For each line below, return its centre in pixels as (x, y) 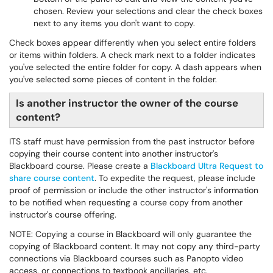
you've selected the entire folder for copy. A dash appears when (135, 67)
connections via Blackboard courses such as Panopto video (126, 258)
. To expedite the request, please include (175, 178)
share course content (52, 178)
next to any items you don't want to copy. (114, 23)
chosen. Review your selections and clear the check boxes (148, 11)
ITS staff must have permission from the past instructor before (132, 141)
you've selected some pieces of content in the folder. (113, 79)
